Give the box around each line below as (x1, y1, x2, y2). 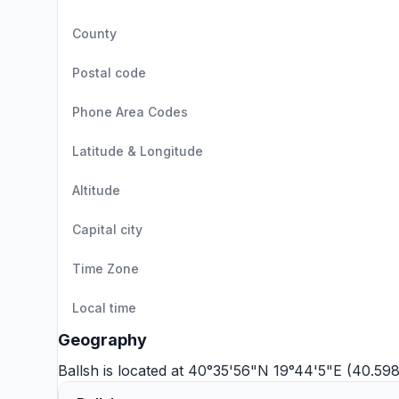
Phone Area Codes (72, 104, 188, 119)
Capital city (72, 222, 142, 237)
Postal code (72, 65, 146, 80)
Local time (72, 300, 136, 315)
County (72, 26, 117, 41)
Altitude (72, 183, 120, 198)
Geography (58, 330, 147, 349)
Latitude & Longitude (72, 143, 203, 159)
